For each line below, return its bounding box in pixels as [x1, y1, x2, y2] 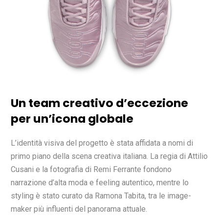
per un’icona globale [11, 110, 133, 127]
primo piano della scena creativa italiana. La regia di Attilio [11, 152, 208, 161]
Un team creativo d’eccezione [11, 95, 188, 111]
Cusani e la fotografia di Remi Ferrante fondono [11, 165, 172, 175]
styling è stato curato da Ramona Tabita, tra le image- [11, 191, 191, 201]
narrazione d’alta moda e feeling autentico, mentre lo [11, 178, 189, 188]
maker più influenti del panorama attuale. [11, 204, 147, 214]
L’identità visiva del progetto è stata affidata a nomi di [11, 138, 193, 148]
